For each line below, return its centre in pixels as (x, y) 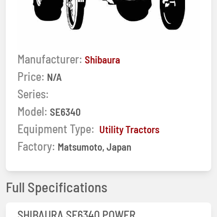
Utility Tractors (129, 129)
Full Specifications (57, 186)
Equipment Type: (57, 128)
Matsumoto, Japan (94, 146)
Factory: (36, 146)
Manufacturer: (50, 59)
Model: (32, 111)
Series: (33, 93)
